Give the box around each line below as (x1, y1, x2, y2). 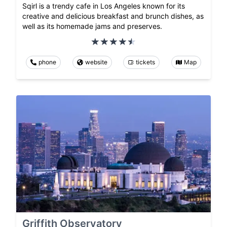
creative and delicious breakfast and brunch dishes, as (22, 12, 204, 21)
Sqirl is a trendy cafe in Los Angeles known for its (22, 2, 185, 11)
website (85, 58, 107, 66)
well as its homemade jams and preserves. (22, 22, 162, 31)
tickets (136, 58, 156, 66)
